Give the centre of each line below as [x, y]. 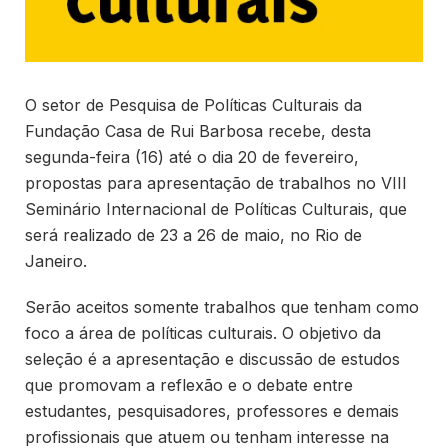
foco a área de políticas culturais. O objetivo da [203, 333]
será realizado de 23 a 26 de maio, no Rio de [193, 234]
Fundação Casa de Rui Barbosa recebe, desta [198, 130]
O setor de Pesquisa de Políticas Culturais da [193, 104]
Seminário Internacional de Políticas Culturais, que [216, 208]
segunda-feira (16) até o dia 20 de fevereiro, [192, 156]
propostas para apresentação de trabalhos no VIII [216, 182]
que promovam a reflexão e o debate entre [189, 385]
